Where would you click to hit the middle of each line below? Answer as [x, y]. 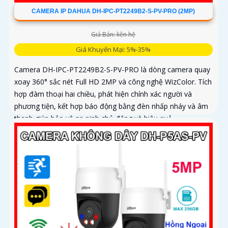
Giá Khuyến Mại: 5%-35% [113, 49]
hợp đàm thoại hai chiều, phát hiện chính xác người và [103, 94]
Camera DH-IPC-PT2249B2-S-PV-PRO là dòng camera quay [112, 69]
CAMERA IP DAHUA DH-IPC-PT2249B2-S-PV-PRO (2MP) [113, 11]
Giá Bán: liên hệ [113, 34]
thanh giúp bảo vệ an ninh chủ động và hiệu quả [93, 118]
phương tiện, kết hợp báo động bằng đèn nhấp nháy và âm [111, 106]
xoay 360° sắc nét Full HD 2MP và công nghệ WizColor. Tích [113, 81]
